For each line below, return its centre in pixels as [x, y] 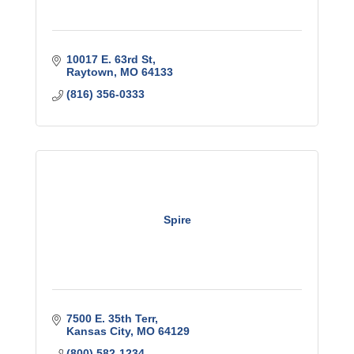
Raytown [90, 72]
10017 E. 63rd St [109, 59]
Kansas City [98, 331]
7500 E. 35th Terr [110, 318]
